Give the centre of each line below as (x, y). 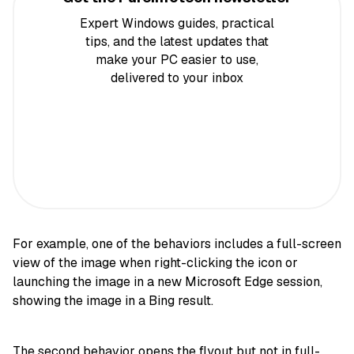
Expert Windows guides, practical (177, 24)
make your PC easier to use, (177, 60)
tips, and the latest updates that (177, 42)
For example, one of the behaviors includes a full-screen (177, 243)
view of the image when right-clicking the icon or (155, 262)
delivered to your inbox (177, 78)
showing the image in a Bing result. (113, 300)
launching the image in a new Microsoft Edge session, (168, 281)
